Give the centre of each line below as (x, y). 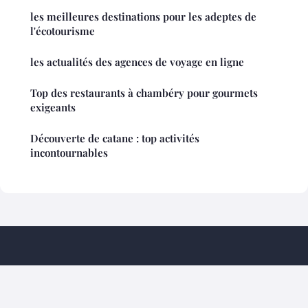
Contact (107, 291)
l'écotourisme (63, 31)
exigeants (53, 108)
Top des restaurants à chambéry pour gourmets (144, 93)
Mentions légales (52, 291)
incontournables (69, 153)
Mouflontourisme (73, 271)
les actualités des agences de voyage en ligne (137, 62)
